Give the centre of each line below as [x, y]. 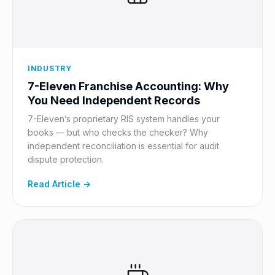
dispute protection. [66, 159]
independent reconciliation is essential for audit [123, 146]
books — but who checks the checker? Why [118, 132]
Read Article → [59, 184]
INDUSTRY [50, 68]
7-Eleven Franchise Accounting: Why [128, 86]
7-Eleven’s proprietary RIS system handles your [124, 119]
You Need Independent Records [114, 100]
